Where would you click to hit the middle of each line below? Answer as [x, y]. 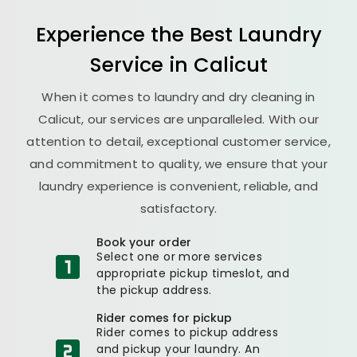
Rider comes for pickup [165, 318]
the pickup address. [154, 290]
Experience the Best [137, 34]
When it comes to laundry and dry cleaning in [178, 96]
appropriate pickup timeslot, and [193, 273]
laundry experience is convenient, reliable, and [178, 186]
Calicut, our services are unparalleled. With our [178, 119]
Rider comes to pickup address [188, 332]
